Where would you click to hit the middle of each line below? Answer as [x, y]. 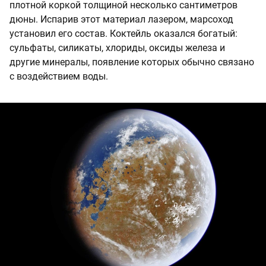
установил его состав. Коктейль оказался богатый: [123, 33]
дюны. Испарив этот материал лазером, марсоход [121, 19]
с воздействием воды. [59, 76]
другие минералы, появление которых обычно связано [132, 62]
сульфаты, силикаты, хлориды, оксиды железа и [117, 47]
